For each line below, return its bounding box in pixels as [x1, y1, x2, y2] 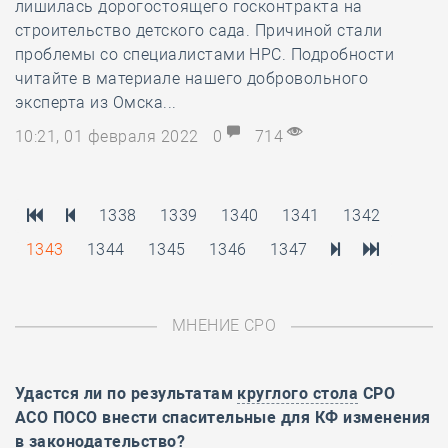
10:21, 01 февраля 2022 [15, 127, 204, 146]
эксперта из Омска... [15, 93, 177, 112]
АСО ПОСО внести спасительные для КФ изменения [15, 408, 431, 427]
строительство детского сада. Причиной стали [15, 21, 383, 40]
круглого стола [237, 384, 359, 403]
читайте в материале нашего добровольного [15, 69, 369, 88]
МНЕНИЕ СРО [171, 316, 277, 335]
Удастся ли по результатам [15, 384, 238, 403]
